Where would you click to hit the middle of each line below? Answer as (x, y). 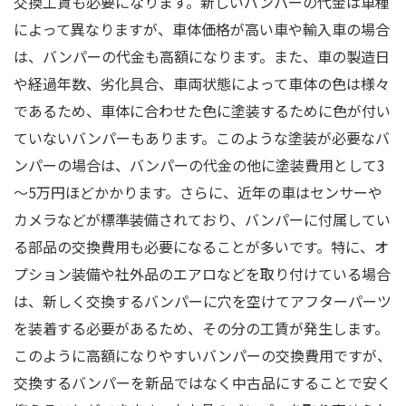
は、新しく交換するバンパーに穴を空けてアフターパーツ (203, 300)
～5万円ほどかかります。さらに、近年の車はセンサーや (198, 192)
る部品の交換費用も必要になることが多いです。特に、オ (201, 246)
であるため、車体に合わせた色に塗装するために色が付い (202, 110)
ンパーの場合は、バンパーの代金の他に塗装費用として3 (199, 164)
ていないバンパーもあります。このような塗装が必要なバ (202, 137)
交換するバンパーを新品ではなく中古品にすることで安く (203, 382)
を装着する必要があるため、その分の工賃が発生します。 (201, 328)
